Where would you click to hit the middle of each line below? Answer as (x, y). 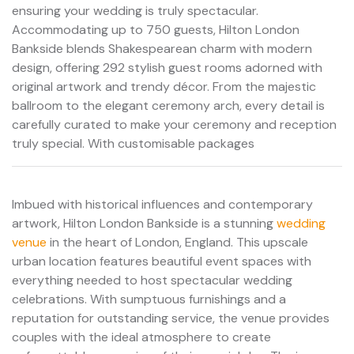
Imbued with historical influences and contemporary (162, 204)
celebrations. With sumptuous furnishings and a (149, 299)
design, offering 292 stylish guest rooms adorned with (167, 67)
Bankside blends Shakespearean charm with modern (162, 48)
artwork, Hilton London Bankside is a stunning (144, 223)
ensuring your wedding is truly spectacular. (135, 10)
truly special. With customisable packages (133, 143)
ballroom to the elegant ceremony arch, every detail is (168, 105)
